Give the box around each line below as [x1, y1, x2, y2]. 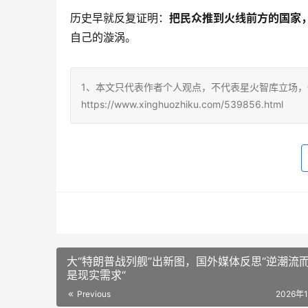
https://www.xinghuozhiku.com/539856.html [81, 98, 283, 110]
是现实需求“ [67, 267, 126, 282]
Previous [75, 288, 111, 299]
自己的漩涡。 [70, 30, 136, 44]
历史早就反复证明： [70, 10, 169, 25]
